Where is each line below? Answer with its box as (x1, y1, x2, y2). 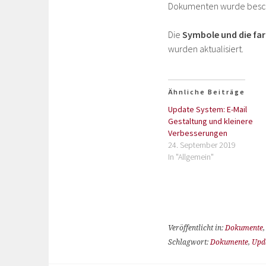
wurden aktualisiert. (168, 43, 243, 55)
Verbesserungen (168, 128, 227, 138)
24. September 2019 (168, 140, 236, 150)
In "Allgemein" (168, 151, 214, 162)
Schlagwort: (168, 238, 210, 246)
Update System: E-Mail (168, 104, 247, 115)
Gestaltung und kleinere (168, 116, 253, 126)
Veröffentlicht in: (168, 224, 225, 232)
